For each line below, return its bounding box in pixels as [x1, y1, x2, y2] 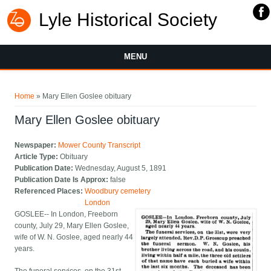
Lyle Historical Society [39, 10, 217, 30]
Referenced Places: [15, 187, 85, 196]
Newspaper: [15, 141, 59, 150]
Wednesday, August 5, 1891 [75, 164, 167, 173]
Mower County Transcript [58, 141, 141, 150]
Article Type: [15, 152, 60, 162]
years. [15, 244, 35, 253]
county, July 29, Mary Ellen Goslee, [15, 221, 129, 230]
